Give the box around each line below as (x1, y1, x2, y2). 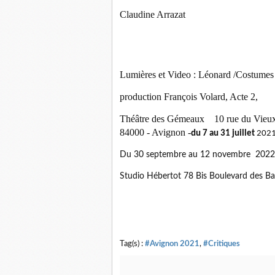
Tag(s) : (120, 240, 145, 247)
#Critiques (203, 240, 240, 247)
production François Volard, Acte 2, (120, 91, 258, 102)
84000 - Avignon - (120, 127, 191, 137)
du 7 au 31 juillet (191, 129, 255, 138)
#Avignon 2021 (145, 240, 199, 247)
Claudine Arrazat (120, 9, 185, 20)
